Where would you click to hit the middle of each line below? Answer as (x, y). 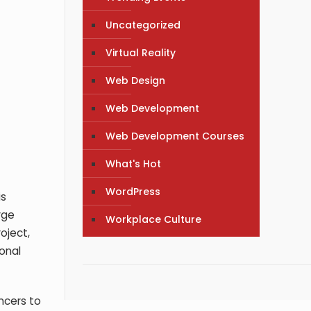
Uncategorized (143, 25)
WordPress (133, 191)
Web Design (136, 80)
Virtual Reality (141, 52)
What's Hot (134, 163)
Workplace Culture (154, 219)
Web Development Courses (175, 136)
